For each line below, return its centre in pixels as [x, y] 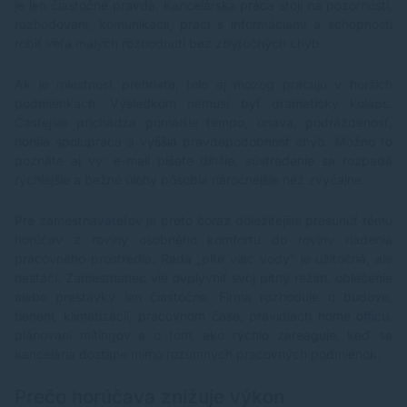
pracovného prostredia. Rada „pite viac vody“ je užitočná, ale [203, 259]
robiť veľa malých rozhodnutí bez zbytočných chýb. [169, 44]
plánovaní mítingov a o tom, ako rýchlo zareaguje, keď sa [203, 335]
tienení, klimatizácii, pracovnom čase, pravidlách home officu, [203, 316]
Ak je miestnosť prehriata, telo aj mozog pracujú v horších [203, 84]
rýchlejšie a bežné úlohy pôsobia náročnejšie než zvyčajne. [190, 180]
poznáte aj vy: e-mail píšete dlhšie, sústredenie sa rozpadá [203, 161]
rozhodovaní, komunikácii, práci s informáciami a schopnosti [203, 25]
